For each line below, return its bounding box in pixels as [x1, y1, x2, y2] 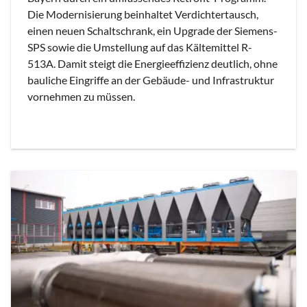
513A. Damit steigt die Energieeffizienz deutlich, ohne [27, 57, 278, 71]
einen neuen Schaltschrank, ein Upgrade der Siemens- [27, 24, 278, 38]
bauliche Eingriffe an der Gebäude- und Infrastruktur [27, 73, 274, 87]
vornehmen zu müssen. [27, 90, 135, 103]
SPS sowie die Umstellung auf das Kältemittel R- [27, 40, 252, 54]
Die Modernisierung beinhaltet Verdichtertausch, [27, 8, 258, 21]
